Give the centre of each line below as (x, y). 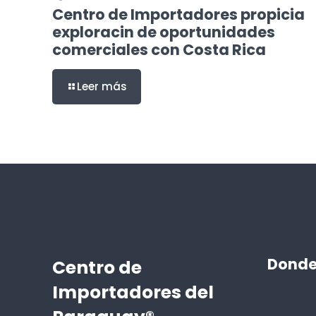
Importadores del (133, 293)
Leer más (102, 86)
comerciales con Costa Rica (159, 49)
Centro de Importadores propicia (178, 14)
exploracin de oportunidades (164, 32)
